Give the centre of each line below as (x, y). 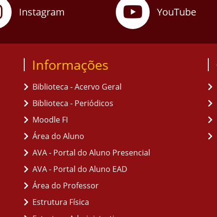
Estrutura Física (61, 202)
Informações (70, 65)
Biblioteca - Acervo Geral (77, 87)
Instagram (42, 12)
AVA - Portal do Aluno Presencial (91, 153)
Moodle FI (50, 120)
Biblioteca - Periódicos (73, 103)
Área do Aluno (58, 136)
